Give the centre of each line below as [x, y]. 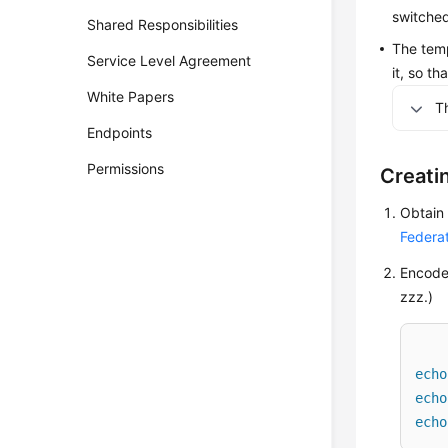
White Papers [131, 96]
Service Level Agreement [169, 60]
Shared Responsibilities [163, 24]
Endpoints [120, 132]
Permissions [126, 168]
